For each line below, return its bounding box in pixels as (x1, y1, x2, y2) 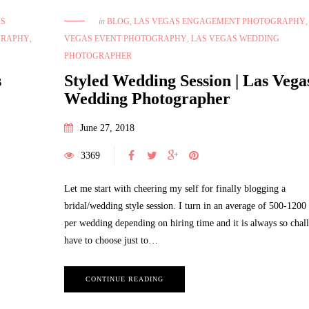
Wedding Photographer (63, 89, 230, 108)
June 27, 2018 (79, 122, 134, 133)
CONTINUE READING (85, 275, 163, 283)
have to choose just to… (63, 235, 158, 246)
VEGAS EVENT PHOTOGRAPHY (63, 33, 187, 43)
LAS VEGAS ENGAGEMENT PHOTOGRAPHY (133, 16, 306, 26)
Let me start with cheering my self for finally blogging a (63, 183, 286, 194)
